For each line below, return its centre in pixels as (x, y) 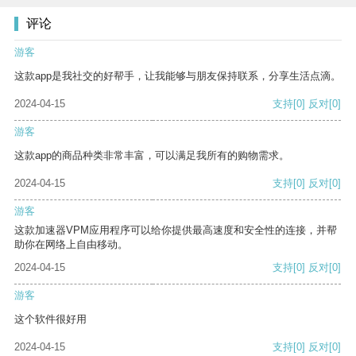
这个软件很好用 (50, 319)
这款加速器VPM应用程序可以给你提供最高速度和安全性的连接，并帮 (176, 230)
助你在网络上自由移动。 (71, 245)
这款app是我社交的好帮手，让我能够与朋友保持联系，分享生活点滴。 (178, 76)
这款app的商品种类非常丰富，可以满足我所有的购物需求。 (152, 156)
